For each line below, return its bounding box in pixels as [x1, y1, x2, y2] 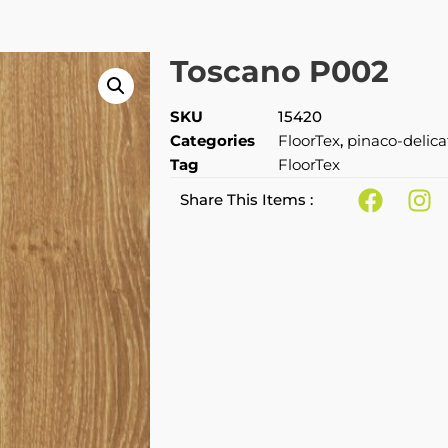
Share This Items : [180, 190, 313, 210]
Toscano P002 [170, 53, 389, 90]
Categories [170, 131, 255, 151]
